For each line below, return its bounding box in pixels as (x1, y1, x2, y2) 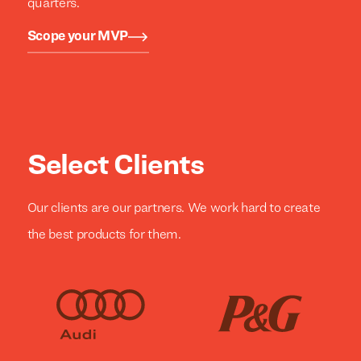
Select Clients (27, 151, 204, 181)
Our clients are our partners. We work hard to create (27, 201, 321, 215)
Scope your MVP (27, 30, 128, 44)
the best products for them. (27, 228, 181, 242)
